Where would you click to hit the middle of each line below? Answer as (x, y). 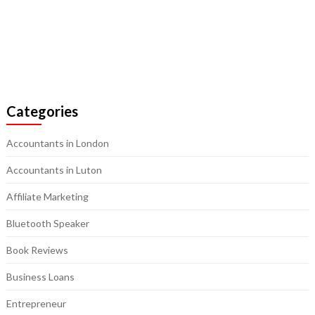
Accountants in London (57, 143)
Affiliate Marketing (47, 197)
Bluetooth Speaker (47, 224)
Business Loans (40, 277)
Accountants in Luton (54, 170)
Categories (42, 111)
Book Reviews (37, 250)
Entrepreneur (36, 304)
